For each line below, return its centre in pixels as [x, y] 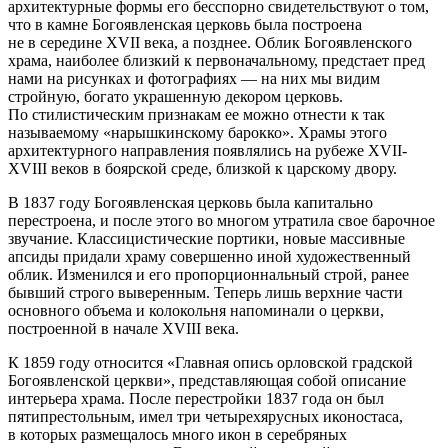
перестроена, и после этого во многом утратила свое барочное [221, 221]
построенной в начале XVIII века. [123, 329]
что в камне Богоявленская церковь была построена [185, 25]
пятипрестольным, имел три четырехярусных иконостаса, [205, 417]
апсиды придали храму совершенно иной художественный [209, 257]
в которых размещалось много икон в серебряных [177, 435]
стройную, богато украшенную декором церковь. [175, 97]
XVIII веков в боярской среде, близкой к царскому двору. [202, 169]
